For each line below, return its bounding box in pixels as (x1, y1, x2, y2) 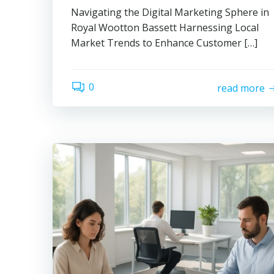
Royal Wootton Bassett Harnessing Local (71, 21, 259, 34)
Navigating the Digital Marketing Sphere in (71, 6, 269, 19)
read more (217, 81, 265, 95)
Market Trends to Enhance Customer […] (71, 36, 257, 50)
